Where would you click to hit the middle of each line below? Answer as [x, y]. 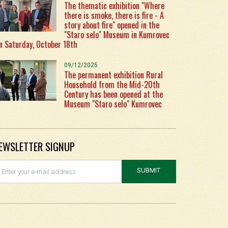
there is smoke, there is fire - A [114, 15]
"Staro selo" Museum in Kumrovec [117, 35]
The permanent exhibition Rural [113, 75]
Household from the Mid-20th [112, 84]
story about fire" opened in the [112, 25]
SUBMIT [149, 170]
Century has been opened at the [113, 94]
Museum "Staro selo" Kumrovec [113, 104]
